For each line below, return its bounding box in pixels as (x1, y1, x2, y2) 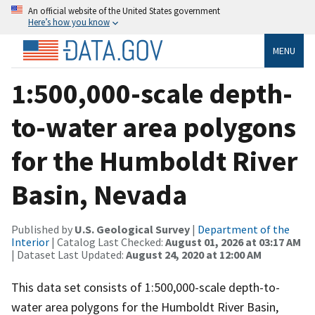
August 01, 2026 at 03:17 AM (165, 234, 301, 249)
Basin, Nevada (11, 176, 187, 212)
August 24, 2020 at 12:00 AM (126, 247, 262, 262)
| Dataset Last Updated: (11, 247, 126, 262)
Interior (11, 234, 49, 249)
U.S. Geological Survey (75, 221, 190, 236)
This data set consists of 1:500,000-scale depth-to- (11, 278, 280, 295)
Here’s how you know (28, 16, 110, 27)
